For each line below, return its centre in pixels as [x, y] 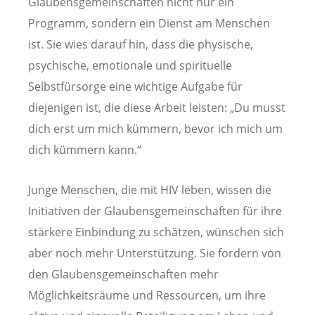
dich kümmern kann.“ [85, 149]
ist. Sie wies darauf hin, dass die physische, [141, 44]
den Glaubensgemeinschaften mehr [123, 275]
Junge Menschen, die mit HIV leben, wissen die [150, 190]
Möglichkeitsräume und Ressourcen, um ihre [147, 296]
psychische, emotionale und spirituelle [130, 65]
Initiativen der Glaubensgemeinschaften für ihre [155, 211]
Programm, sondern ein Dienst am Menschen [149, 23]
